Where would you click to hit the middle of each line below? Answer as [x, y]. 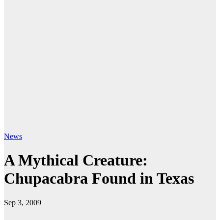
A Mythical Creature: [76, 160]
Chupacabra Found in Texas [99, 179]
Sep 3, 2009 [23, 202]
